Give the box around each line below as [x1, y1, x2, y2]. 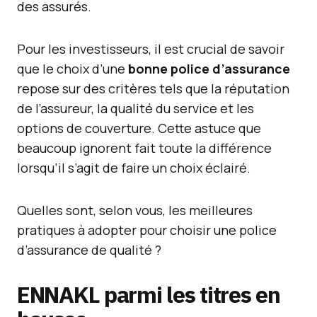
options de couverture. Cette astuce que [17, 120, 261, 137]
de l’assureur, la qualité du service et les [17, 100, 254, 117]
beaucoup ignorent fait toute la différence [17, 139, 272, 156]
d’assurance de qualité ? [17, 241, 161, 258]
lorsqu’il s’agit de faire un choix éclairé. [17, 159, 250, 176]
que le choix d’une [17, 60, 128, 77]
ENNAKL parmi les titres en [17, 279, 280, 309]
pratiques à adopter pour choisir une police [17, 221, 277, 238]
